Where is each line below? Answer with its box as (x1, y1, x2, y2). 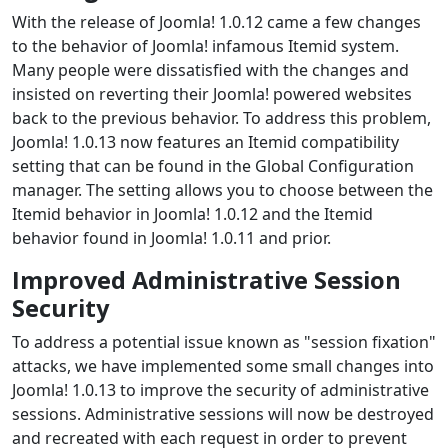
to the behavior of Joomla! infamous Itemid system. (12, 34, 399, 57)
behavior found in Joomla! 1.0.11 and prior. (12, 226, 331, 249)
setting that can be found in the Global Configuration (12, 154, 414, 177)
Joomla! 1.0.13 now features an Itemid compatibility (12, 130, 399, 153)
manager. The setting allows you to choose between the (12, 178, 433, 201)
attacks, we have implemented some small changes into (12, 354, 434, 377)
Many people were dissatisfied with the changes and (12, 58, 409, 81)
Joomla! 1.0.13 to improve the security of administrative (12, 378, 429, 401)
